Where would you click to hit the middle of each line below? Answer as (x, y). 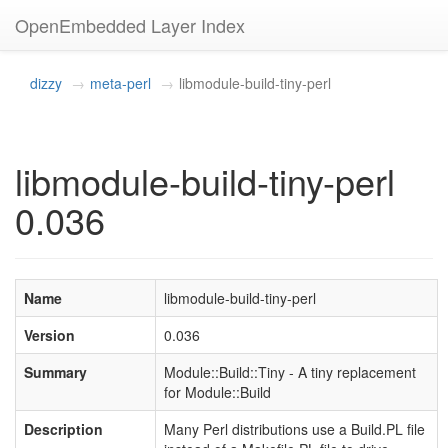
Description (63, 429)
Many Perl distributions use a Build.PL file (294, 429)
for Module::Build (217, 392)
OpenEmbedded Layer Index (130, 25)
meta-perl (120, 83)
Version (49, 335)
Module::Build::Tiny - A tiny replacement (290, 372)
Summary (55, 372)
